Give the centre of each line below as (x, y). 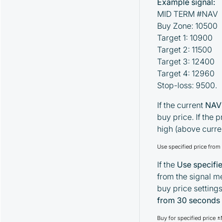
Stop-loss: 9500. (187, 85)
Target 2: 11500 (185, 50)
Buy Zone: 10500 (188, 26)
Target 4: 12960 (186, 74)
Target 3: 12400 (186, 62)
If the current (181, 105)
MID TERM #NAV (188, 14)
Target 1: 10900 (185, 38)
